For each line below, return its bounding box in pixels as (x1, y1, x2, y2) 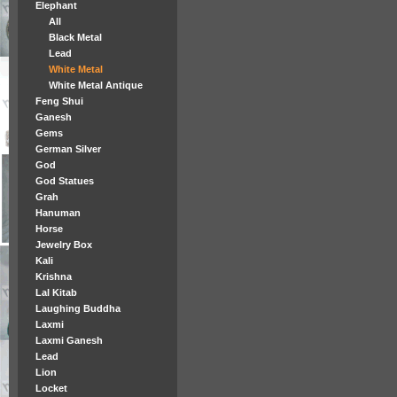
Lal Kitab (35, 287, 77, 298)
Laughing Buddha (35, 303, 121, 314)
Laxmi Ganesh (35, 335, 103, 346)
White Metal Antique (49, 80, 143, 90)
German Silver (35, 144, 101, 154)
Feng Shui (35, 96, 83, 106)
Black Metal (49, 32, 102, 43)
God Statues (35, 175, 94, 186)
